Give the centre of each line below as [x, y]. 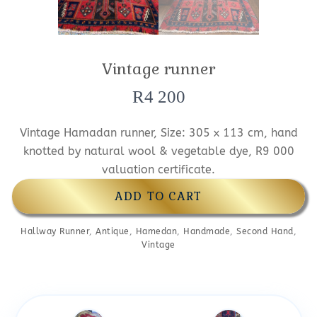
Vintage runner [158, 69]
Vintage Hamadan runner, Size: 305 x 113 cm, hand [158, 133]
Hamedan [156, 232]
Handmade [207, 232]
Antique [113, 232]
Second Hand [265, 232]
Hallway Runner [55, 232]
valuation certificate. [158, 170]
